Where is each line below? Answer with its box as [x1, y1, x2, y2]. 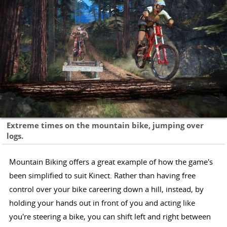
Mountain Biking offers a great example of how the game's [9, 156, 213, 167]
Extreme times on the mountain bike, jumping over [7, 120, 204, 131]
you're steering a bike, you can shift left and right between [9, 211, 211, 221]
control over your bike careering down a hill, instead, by [9, 183, 204, 194]
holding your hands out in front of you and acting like [9, 197, 195, 208]
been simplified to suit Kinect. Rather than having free [9, 170, 196, 180]
